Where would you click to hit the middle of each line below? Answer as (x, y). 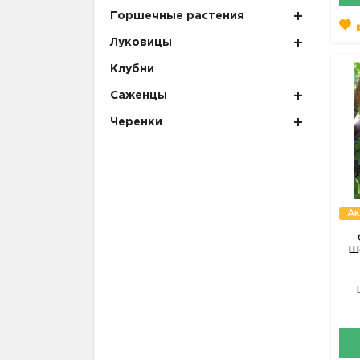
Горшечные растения (177, 16)
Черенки (136, 123)
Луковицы (141, 43)
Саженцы (139, 96)
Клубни (132, 70)
